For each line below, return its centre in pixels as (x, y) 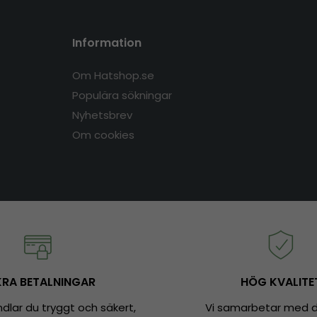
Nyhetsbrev (102, 115)
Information (106, 43)
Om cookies (103, 135)
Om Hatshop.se (113, 76)
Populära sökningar (122, 96)
